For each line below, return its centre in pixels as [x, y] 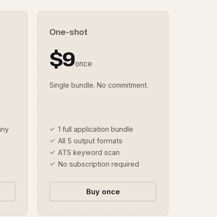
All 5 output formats [90, 141]
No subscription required [99, 164]
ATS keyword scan [89, 152]
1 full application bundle [96, 129]
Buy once [103, 192]
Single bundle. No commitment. [99, 85]
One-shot [69, 32]
